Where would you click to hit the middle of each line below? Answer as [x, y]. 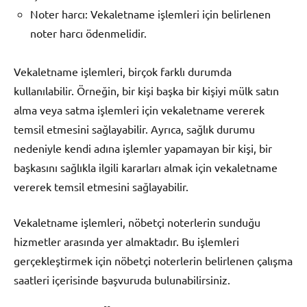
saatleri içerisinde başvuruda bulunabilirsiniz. [122, 280]
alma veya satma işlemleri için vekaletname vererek [139, 110]
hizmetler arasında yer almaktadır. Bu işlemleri [126, 242]
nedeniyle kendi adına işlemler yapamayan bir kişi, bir [143, 148]
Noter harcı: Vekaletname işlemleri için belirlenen [150, 14]
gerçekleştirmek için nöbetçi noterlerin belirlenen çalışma [153, 261]
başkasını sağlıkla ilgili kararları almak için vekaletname [146, 168]
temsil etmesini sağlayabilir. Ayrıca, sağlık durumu [134, 129]
